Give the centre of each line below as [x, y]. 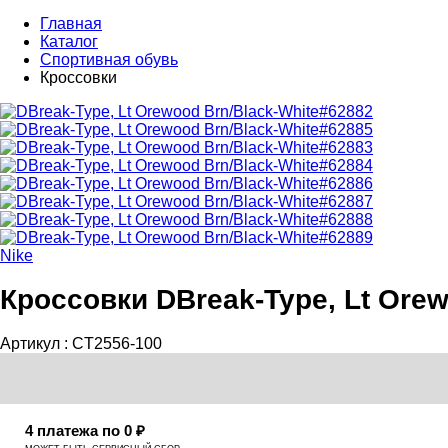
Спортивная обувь [109, 59]
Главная [71, 23]
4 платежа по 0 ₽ [85, 430]
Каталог [69, 41]
